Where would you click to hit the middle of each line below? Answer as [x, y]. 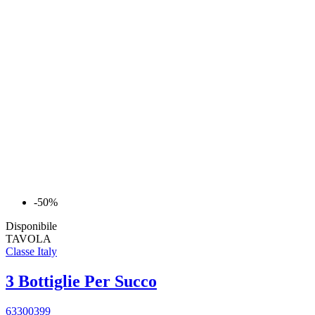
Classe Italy [31, 251]
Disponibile [31, 226]
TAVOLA [28, 239]
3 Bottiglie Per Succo [81, 281]
